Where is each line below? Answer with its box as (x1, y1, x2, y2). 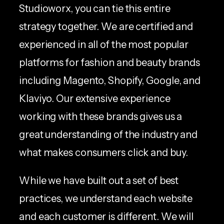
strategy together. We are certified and (19, 20, 193, 32)
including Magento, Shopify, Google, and (19, 74, 201, 86)
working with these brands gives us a (19, 110, 182, 122)
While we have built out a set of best (19, 174, 179, 186)
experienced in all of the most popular (19, 38, 189, 50)
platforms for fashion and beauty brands (19, 56, 200, 68)
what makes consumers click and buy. (19, 146, 188, 158)
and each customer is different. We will (19, 210, 194, 222)
